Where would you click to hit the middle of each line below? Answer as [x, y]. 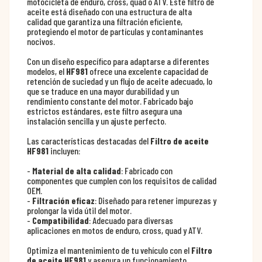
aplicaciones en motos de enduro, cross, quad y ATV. [115, 230]
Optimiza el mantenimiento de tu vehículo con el [109, 250]
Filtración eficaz [63, 201]
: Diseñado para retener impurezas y [156, 201]
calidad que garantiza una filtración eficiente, [105, 22]
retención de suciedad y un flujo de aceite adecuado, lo [120, 81]
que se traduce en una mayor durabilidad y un [103, 91]
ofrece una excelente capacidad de [148, 71]
